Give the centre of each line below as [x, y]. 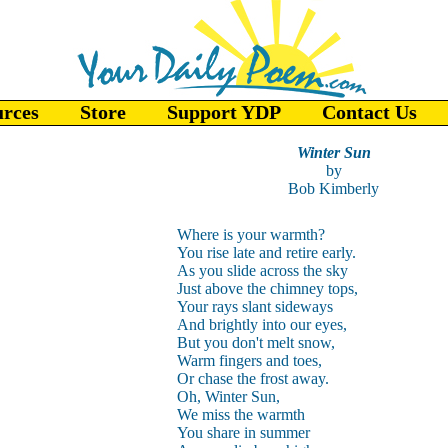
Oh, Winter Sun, [228, 396]
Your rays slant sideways [254, 306]
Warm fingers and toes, [249, 360]
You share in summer [243, 432]
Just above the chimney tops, [267, 288]
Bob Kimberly [333, 188]
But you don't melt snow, [255, 342]
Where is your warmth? [250, 234]
